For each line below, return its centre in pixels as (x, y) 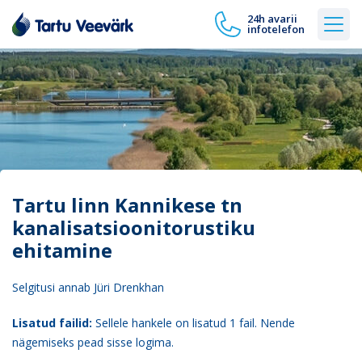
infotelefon (276, 29)
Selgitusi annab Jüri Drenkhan (88, 287)
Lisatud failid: (52, 323)
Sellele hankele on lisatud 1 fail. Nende (194, 323)
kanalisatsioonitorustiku (134, 227)
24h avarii (272, 19)
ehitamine (62, 250)
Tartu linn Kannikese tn (127, 205)
